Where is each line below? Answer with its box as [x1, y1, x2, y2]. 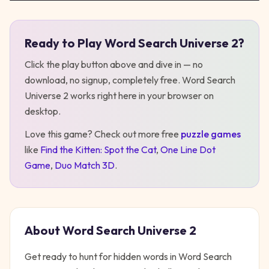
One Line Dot [160, 144, 216, 156]
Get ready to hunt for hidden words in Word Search [25, 250, 232, 262]
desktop [25, 105, 58, 117]
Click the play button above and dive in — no [25, 58, 203, 70]
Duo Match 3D [55, 159, 115, 171]
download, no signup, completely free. [25, 74, 182, 86]
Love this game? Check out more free [25, 128, 179, 140]
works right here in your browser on [68, 89, 214, 101]
